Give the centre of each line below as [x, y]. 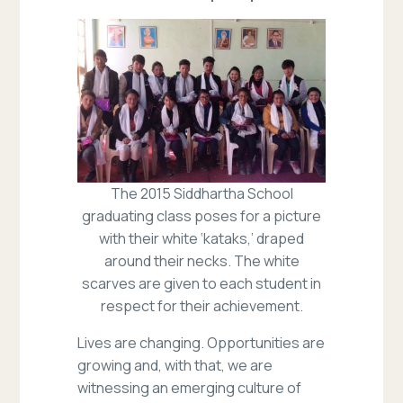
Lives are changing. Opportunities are [201, 343]
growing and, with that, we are [175, 366]
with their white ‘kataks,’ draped [201, 239]
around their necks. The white [201, 261]
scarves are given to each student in [201, 284]
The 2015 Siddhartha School [201, 194]
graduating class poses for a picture [201, 216]
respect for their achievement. [201, 306]
